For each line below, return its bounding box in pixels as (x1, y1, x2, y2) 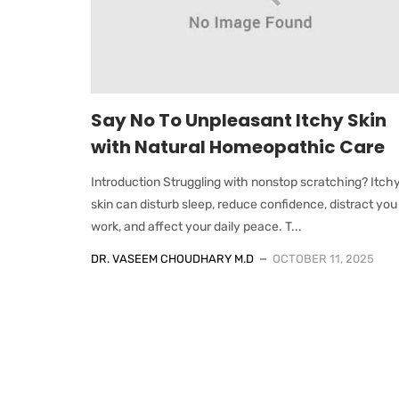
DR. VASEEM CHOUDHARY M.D (91, 251, 254, 265)
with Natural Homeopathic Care (91, 134, 385, 159)
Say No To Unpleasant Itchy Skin (91, 107, 387, 133)
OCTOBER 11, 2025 (273, 251, 374, 265)
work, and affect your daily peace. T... (91, 218, 302, 234)
